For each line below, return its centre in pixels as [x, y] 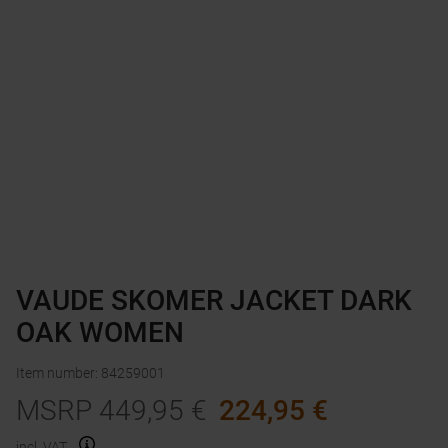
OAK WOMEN [100, 333]
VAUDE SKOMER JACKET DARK [214, 301]
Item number [55, 373]
